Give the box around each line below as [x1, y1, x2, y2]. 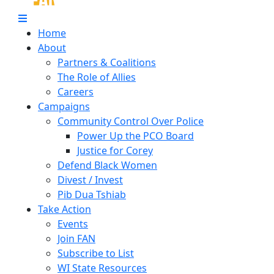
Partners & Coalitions [57, 56, 156, 69]
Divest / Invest [57, 173, 123, 187]
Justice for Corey [77, 144, 153, 157]
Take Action [38, 202, 91, 216]
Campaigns [38, 100, 90, 113]
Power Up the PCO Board [77, 129, 194, 143]
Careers [57, 85, 94, 98]
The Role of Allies [57, 70, 136, 84]
